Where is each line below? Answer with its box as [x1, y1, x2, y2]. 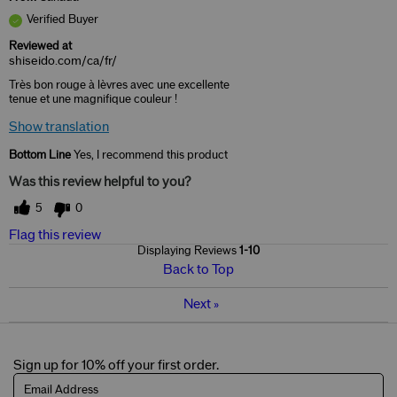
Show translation [9, 121, 109, 135]
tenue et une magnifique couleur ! [9, 93, 177, 106]
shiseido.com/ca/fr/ [9, 55, 117, 68]
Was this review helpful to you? [9, 175, 191, 190]
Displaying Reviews [137, 245, 239, 258]
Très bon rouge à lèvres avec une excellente [9, 79, 230, 92]
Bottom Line [9, 149, 71, 162]
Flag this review [9, 229, 101, 243]
